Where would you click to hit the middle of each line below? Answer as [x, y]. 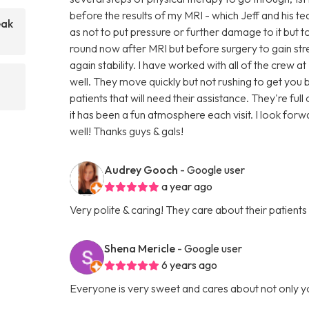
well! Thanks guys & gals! [127, 131]
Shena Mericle [140, 248]
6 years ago [190, 265]
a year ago [187, 186]
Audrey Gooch [141, 169]
